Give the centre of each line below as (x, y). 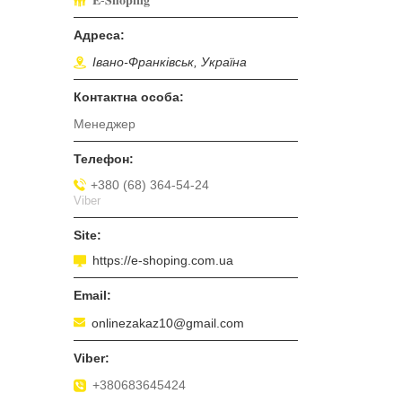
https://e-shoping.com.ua (163, 261)
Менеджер (105, 124)
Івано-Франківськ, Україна (170, 62)
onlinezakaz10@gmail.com (168, 323)
